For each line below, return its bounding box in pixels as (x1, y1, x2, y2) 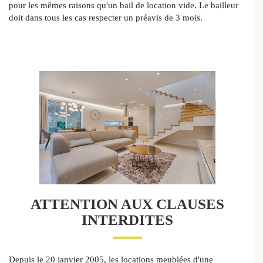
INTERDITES (81, 212, 173, 228)
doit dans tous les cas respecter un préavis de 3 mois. (9, 13, 203, 23)
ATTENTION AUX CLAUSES (30, 196, 224, 213)
